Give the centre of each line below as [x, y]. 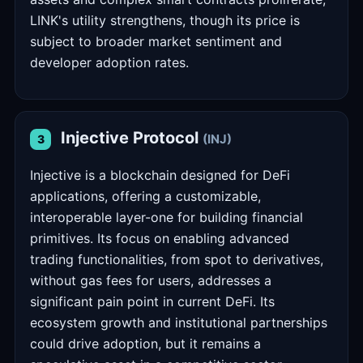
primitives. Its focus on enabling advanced [160, 238]
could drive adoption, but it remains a [145, 344]
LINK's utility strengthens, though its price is [165, 20]
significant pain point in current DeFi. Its [152, 301]
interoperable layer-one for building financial [167, 217]
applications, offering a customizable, [145, 196]
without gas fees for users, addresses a [151, 280]
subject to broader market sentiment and [156, 41]
